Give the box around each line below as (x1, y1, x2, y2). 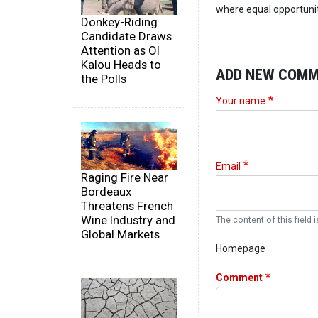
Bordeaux (81, 184, 131, 199)
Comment (216, 272, 263, 284)
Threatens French (81, 198, 173, 213)
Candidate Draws (81, 29, 172, 44)
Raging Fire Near (81, 170, 168, 185)
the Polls (81, 72, 126, 87)
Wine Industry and (81, 212, 175, 227)
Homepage (216, 243, 265, 255)
